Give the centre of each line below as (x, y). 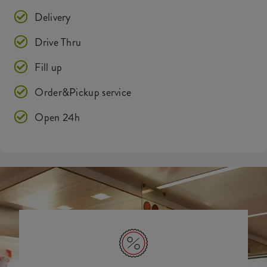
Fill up (49, 67)
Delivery (53, 17)
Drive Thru (58, 42)
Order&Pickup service (83, 92)
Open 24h (58, 117)
